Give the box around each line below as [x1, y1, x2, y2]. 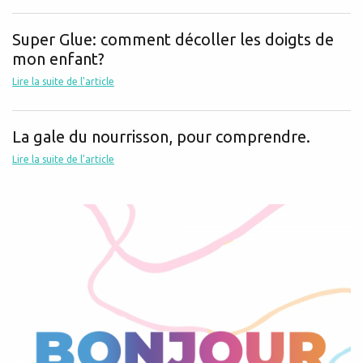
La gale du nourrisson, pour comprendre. [12, 127, 310, 147]
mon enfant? [12, 49, 105, 69]
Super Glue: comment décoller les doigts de [12, 30, 334, 49]
